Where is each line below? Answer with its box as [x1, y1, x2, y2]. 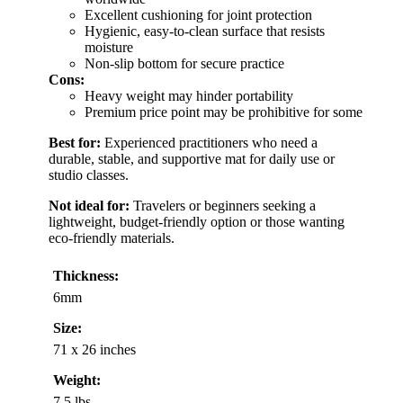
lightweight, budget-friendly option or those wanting [49, 213, 345, 229]
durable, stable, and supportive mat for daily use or [49, 150, 335, 166]
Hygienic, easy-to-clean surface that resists [85, 22, 325, 39]
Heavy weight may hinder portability [85, 87, 293, 103]
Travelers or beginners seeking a [130, 197, 316, 213]
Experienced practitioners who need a [101, 134, 318, 150]
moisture [85, 39, 133, 55]
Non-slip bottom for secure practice [85, 55, 284, 71]
